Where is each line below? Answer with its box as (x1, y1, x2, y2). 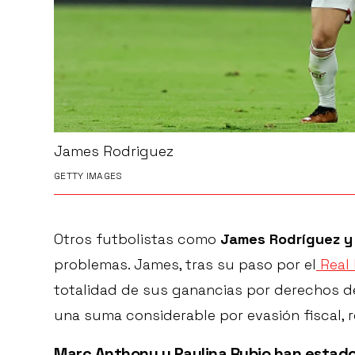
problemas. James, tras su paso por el (54, 254, 316, 273)
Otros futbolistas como (54, 229, 220, 248)
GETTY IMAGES (54, 169, 123, 182)
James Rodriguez (54, 141, 174, 160)
